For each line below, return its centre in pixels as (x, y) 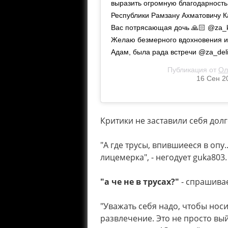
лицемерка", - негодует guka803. (164, 158)
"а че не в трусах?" (140, 182)
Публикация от (193, 70)
